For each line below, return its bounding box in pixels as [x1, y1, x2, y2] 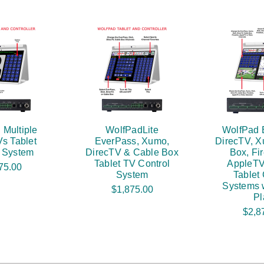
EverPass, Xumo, [94, 136, 170, 147]
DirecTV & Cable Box [85, 147, 179, 158]
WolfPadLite [105, 125, 159, 136]
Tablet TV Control [94, 159, 170, 169]
